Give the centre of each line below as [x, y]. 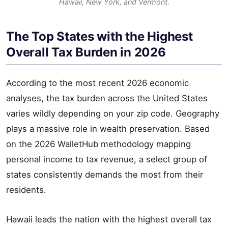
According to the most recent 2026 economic [97, 83]
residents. [26, 190]
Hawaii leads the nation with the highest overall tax [109, 220]
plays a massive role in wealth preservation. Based [108, 129]
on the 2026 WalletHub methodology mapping [98, 144]
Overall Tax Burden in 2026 [86, 52]
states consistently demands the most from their [105, 175]
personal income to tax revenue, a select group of [107, 160]
